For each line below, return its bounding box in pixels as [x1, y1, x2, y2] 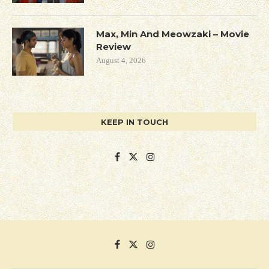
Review [96, 41, 131, 53]
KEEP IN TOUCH [101, 117, 168, 127]
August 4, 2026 [96, 56, 146, 65]
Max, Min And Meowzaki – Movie [96, 28, 249, 40]
